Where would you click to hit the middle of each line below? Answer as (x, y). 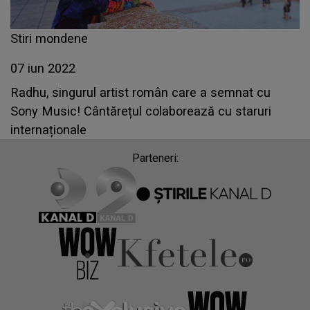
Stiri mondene (49, 39)
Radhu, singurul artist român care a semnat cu (140, 93)
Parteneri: (155, 158)
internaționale (48, 130)
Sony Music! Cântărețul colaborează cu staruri (141, 111)
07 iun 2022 (43, 69)
